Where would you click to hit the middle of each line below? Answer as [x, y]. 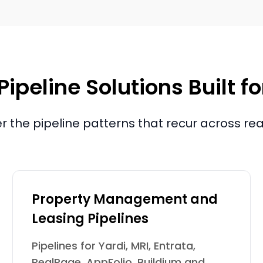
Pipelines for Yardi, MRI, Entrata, [114, 246]
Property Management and [125, 199]
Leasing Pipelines [90, 219]
